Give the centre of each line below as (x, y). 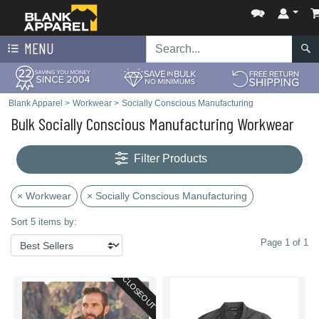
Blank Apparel (36, 103)
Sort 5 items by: (44, 222)
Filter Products (171, 159)
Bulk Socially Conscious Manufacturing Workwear (152, 124)
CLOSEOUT (139, 293)
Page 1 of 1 (284, 242)
